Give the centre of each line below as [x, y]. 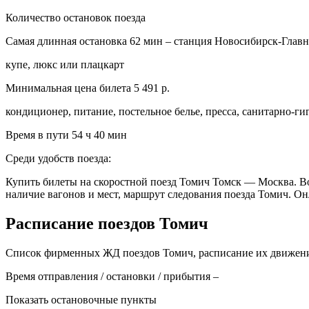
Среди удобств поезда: [58, 158]
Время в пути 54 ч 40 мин [66, 134]
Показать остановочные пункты [81, 299]
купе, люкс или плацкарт [65, 64]
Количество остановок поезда [76, 17]
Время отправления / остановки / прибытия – [112, 276]
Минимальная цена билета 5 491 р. [88, 88]
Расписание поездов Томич [107, 223]
